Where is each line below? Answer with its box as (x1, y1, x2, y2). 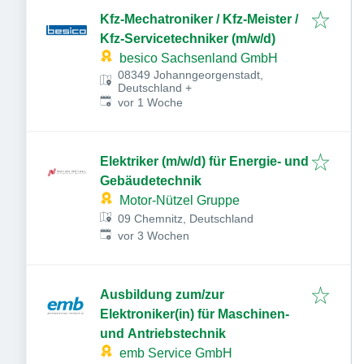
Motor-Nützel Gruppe (119, 193, 240, 207)
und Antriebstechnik (100, 327, 226, 340)
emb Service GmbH (119, 346, 232, 360)
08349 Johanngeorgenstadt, (118, 68, 264, 81)
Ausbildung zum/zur (100, 288, 224, 301)
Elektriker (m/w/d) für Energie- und (100, 154, 309, 168)
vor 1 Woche (118, 96, 184, 109)
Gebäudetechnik (100, 174, 201, 188)
